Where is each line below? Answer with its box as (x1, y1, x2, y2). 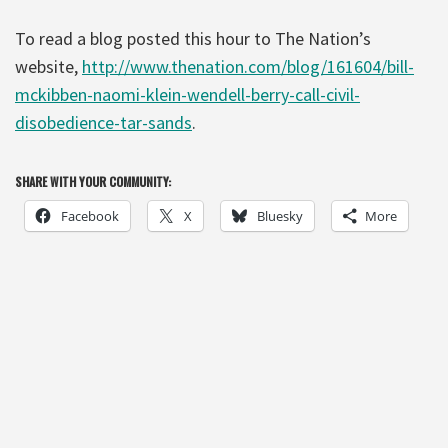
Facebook (61, 206, 119, 225)
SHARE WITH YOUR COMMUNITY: (15, 172, 171, 190)
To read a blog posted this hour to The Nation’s (15, 26, 371, 50)
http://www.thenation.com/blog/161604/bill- (82, 54, 414, 78)
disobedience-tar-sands (15, 110, 192, 134)
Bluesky (257, 206, 303, 225)
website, (15, 54, 82, 78)
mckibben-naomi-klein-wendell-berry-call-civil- (15, 82, 360, 106)
